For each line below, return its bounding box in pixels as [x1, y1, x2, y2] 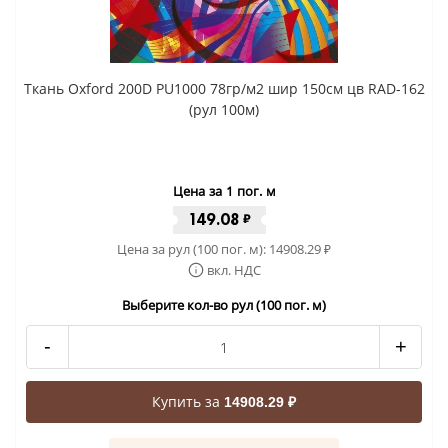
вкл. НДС [206, 261, 261, 280]
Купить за [152, 392, 224, 412]
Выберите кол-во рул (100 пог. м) [122, 296, 326, 315]
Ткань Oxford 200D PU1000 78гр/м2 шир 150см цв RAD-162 [23, 79, 425, 99]
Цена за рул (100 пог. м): [117, 240, 269, 259]
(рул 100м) [189, 100, 259, 120]
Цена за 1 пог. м [172, 182, 276, 201]
